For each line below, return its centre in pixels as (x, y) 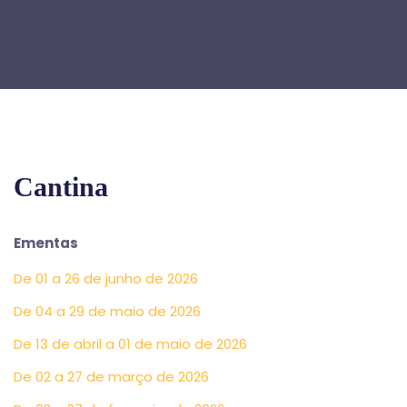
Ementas (46, 243)
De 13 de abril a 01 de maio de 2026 (130, 344)
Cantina (61, 187)
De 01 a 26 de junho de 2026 (106, 278)
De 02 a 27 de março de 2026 (111, 377)
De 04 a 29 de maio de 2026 (107, 311)
